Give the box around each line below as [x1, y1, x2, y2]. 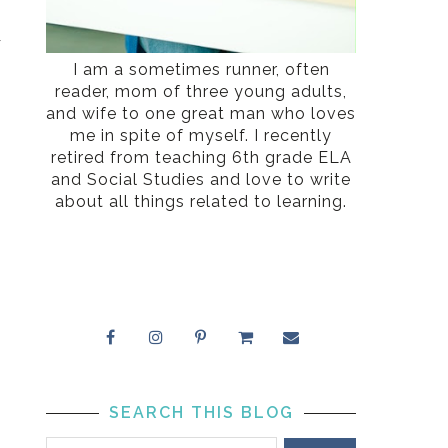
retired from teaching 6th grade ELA [50, 148, 352, 168]
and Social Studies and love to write [51, 170, 351, 190]
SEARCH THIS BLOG [108, 403, 294, 423]
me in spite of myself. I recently [70, 126, 332, 146]
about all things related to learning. [55, 192, 347, 212]
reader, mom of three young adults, [55, 82, 347, 102]
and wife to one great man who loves [46, 104, 356, 124]
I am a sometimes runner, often [72, 60, 330, 80]
